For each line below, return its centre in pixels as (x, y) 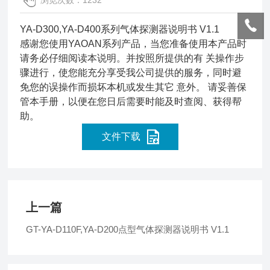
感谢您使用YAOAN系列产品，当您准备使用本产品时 (133, 44)
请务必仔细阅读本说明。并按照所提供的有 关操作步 (132, 58)
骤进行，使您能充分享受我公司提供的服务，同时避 (131, 73)
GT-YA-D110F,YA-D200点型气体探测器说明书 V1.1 (128, 229)
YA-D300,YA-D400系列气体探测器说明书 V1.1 (120, 29)
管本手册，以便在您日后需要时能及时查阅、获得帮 (131, 102)
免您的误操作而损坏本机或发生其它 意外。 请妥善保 (133, 87)
